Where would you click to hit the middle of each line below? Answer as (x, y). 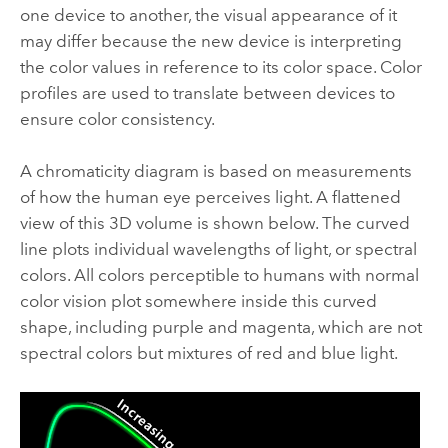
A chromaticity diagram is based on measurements (215, 171)
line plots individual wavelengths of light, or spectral (218, 249)
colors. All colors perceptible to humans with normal (219, 275)
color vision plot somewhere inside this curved (198, 301)
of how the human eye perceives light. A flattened (210, 197)
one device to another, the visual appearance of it (208, 14)
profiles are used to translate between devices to (207, 92)
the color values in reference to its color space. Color (220, 66)
